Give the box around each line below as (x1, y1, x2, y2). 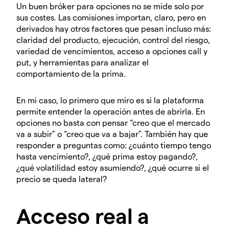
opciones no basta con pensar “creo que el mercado (16, 117, 210, 127)
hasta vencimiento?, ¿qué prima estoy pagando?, (16, 151, 198, 161)
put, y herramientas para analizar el (16, 57, 149, 67)
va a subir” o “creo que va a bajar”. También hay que (16, 128, 208, 139)
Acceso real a (16, 202, 149, 228)
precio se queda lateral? (16, 173, 107, 184)
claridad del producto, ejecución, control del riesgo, (16, 34, 210, 44)
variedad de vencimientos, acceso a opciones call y (16, 45, 208, 56)
